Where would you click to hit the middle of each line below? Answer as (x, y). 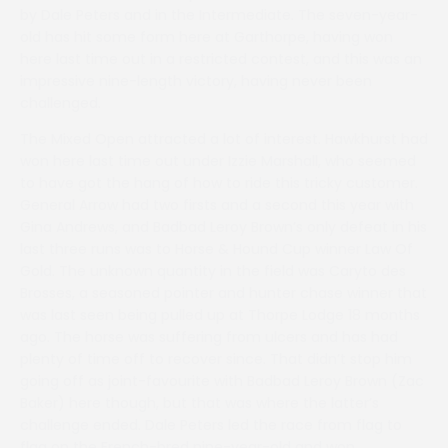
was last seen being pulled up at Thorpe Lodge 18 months (220, 315)
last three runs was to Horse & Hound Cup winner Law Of (216, 249)
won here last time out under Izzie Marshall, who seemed (218, 161)
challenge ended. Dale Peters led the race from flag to (211, 425)
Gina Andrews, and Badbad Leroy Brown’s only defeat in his (223, 227)
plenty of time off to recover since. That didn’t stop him (216, 359)
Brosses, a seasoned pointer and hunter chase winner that (223, 293)
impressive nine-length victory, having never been (196, 81)
